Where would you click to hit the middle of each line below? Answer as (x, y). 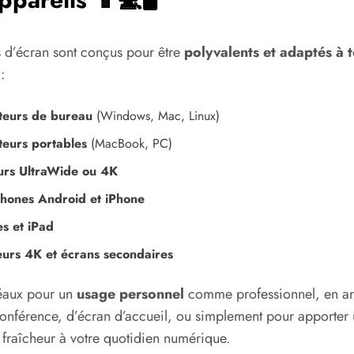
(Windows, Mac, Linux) (156, 115)
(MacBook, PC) (130, 143)
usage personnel (130, 294)
